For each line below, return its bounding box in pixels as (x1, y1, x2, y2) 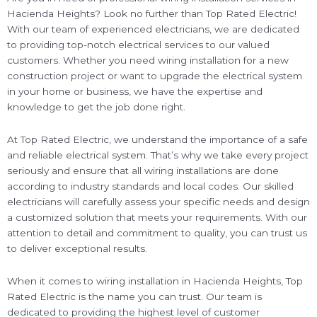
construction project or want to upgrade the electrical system (7, 70, 302, 82)
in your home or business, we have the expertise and (7, 86, 263, 98)
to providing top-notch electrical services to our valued (7, 39, 270, 51)
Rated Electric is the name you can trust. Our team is (7, 291, 262, 303)
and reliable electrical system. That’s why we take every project (7, 149, 309, 161)
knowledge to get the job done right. (7, 101, 185, 113)
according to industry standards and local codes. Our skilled (7, 180, 294, 192)
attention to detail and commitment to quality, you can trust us (7, 227, 307, 239)
